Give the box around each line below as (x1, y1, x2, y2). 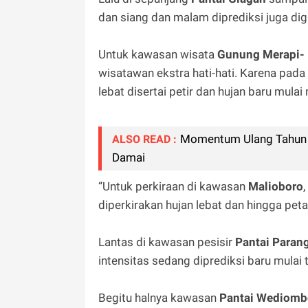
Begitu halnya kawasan (98, 290, 219, 305)
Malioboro (248, 179, 303, 193)
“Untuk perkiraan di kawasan (98, 179, 248, 193)
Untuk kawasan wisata (98, 47, 217, 61)
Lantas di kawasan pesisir (98, 234, 235, 249)
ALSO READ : (112, 132, 177, 146)
